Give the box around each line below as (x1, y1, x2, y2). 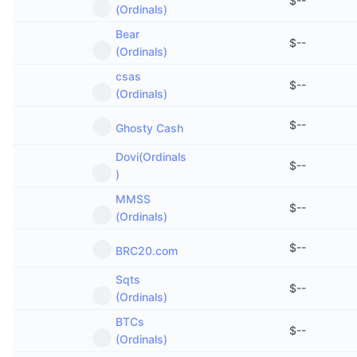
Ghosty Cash (116, 121, 183, 135)
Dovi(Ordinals (116, 150, 186, 163)
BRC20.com (116, 244, 178, 257)
